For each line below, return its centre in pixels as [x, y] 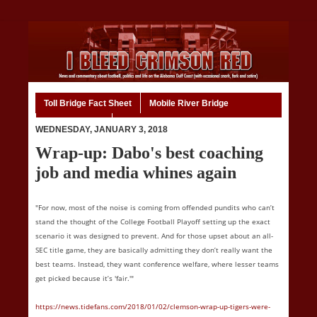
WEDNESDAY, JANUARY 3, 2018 [102, 130]
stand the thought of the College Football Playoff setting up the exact [153, 222]
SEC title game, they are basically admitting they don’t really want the [154, 250]
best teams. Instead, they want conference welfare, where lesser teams [157, 264]
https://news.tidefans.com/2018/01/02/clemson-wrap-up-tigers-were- [153, 307]
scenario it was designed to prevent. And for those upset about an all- [154, 236]
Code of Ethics [74, 123]
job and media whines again [136, 173]
